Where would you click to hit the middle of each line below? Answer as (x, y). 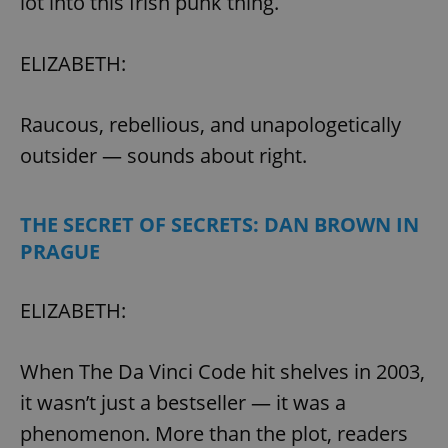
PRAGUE (60, 251)
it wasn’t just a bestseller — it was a (183, 402)
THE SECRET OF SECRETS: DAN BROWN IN (219, 224)
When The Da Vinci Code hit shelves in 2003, (222, 371)
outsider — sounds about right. (163, 155)
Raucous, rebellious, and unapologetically (210, 124)
